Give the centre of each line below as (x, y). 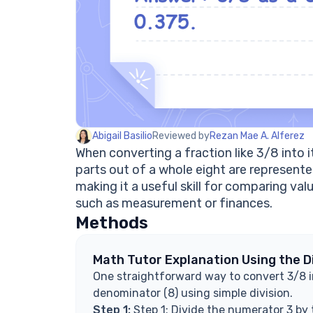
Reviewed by (181, 136)
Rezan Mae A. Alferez (257, 136)
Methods (112, 223)
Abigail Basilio (122, 136)
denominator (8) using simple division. (193, 293)
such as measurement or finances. (174, 203)
